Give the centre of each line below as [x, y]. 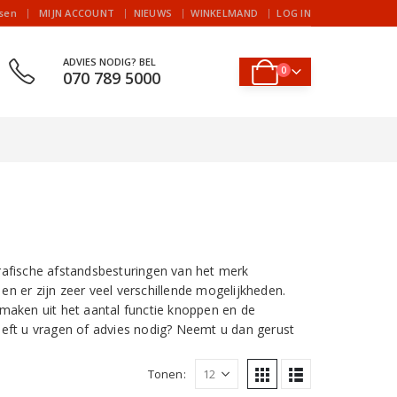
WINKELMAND [225, 13]
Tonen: [167, 374]
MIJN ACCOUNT [77, 13]
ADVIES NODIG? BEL [109, 61]
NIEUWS [153, 13]
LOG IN [294, 13]
